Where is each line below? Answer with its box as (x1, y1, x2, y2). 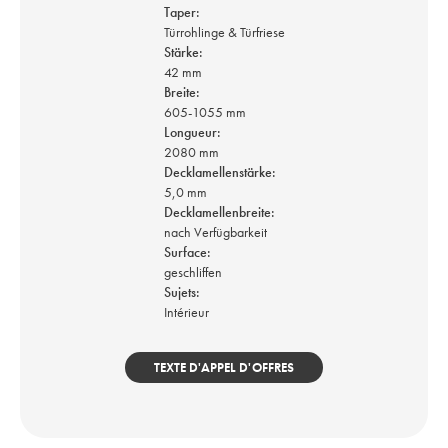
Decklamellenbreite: (163, 203, 278, 221)
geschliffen (163, 263, 222, 281)
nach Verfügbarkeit (163, 223, 267, 241)
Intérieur (163, 303, 209, 321)
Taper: (163, 3, 200, 21)
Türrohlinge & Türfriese (163, 23, 285, 41)
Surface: (163, 243, 214, 261)
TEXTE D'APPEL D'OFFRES (154, 359, 294, 376)
